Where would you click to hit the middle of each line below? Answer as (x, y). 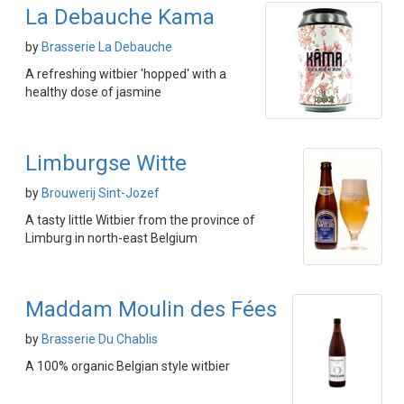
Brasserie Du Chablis (100, 339)
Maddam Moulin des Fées (151, 309)
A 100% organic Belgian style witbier (128, 366)
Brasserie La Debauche (107, 47)
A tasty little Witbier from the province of (140, 220)
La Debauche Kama (120, 17)
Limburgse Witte (106, 163)
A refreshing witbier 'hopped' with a (126, 74)
